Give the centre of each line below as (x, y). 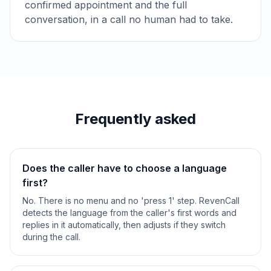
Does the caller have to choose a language (125, 168)
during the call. (51, 237)
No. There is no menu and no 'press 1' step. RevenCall (131, 201)
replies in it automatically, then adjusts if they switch (124, 225)
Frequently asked (135, 119)
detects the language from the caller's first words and (129, 213)
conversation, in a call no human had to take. (129, 19)
